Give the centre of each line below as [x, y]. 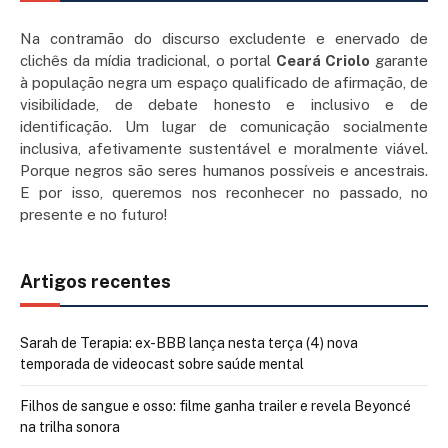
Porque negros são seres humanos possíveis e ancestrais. [224, 171]
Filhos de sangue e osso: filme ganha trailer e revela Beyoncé [215, 406]
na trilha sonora [70, 427]
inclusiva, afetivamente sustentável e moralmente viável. [224, 149]
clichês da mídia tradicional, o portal [148, 61]
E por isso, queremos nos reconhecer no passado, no [224, 193]
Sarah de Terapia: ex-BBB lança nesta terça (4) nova [189, 343]
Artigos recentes [95, 282]
